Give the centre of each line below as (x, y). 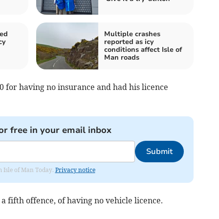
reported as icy (129, 42)
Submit (159, 152)
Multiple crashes (132, 34)
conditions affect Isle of (143, 50)
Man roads (122, 58)
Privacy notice (75, 170)
